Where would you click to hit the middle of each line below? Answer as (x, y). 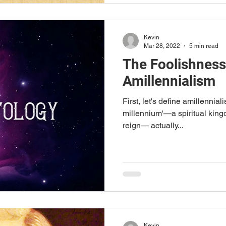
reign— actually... (153, 125)
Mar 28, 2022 (162, 46)
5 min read (204, 46)
